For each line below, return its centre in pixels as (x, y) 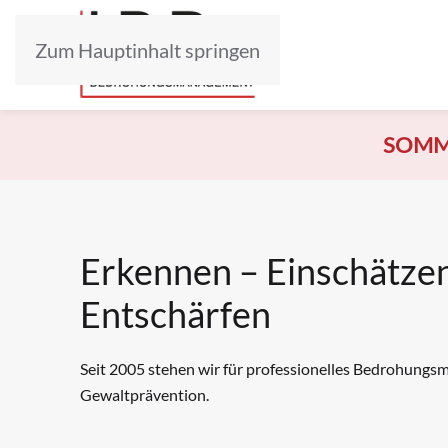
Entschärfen (175, 314)
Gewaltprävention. (144, 394)
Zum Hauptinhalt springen (147, 50)
